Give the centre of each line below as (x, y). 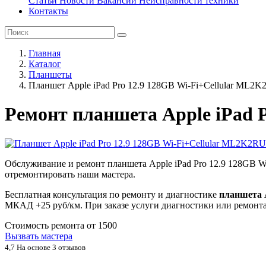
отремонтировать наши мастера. (70, 174)
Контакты (48, 11)
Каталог (45, 64)
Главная (45, 53)
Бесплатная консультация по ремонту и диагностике (112, 194)
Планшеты (50, 75)
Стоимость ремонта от (51, 225)
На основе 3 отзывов (50, 247)
